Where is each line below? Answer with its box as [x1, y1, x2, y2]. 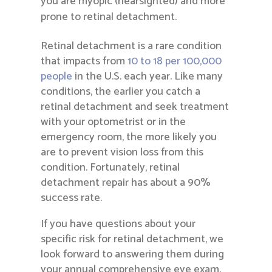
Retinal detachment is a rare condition [41, 37, 222, 56]
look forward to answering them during [41, 245, 225, 264]
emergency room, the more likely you [41, 128, 217, 147]
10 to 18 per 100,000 [127, 52, 222, 71]
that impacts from [41, 52, 128, 71]
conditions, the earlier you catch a [41, 83, 201, 101]
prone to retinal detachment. [41, 8, 177, 27]
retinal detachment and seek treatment [41, 98, 229, 117]
